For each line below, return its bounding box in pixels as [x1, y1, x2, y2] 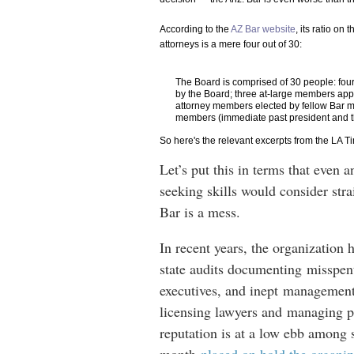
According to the [160, 24, 231, 36]
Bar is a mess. [160, 202, 245, 222]
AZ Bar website [231, 24, 296, 36]
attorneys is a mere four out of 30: [160, 39, 302, 51]
